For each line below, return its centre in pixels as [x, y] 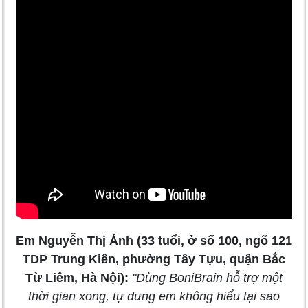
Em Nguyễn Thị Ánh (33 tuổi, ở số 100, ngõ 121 [154, 240]
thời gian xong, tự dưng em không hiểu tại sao [154, 296]
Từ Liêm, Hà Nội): [79, 277]
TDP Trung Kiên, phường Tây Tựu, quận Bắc [154, 259]
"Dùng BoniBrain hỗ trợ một [207, 277]
